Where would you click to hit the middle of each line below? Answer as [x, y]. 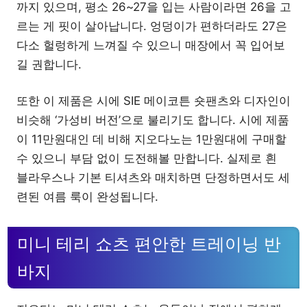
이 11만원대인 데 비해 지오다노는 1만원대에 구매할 [151, 139]
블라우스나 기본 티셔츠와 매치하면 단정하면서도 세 [153, 177]
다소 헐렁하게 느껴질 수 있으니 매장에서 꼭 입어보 [151, 45]
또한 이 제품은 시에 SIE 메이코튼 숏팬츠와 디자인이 [153, 101]
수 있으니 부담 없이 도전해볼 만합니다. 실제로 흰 [147, 158]
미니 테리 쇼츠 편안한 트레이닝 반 [149, 244]
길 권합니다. [49, 64]
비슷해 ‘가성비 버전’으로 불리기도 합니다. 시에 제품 [153, 120]
